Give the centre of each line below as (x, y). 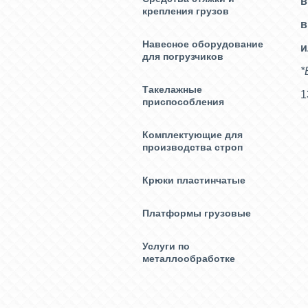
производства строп (192, 147)
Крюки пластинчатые (194, 180)
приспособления (183, 102)
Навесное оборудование (203, 44)
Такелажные (172, 89)
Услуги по (166, 246)
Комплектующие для (192, 135)
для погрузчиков (183, 56)
